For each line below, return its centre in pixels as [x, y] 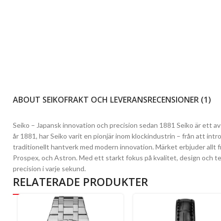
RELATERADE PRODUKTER [81, 182]
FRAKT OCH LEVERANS [106, 100]
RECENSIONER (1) [180, 100]
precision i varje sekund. [50, 169]
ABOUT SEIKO [39, 100]
